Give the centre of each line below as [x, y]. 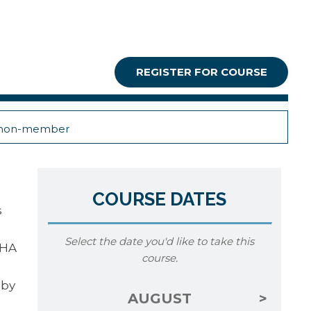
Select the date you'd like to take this [160, 241]
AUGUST [159, 299]
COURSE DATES [160, 199]
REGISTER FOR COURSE [201, 72]
